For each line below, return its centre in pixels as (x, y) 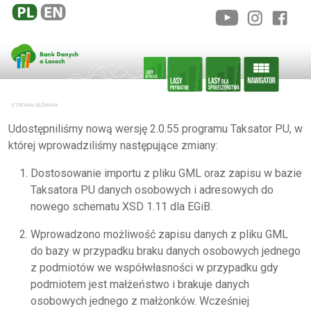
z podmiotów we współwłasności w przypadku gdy (154, 268)
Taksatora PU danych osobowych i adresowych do (152, 190)
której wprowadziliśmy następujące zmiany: (113, 145)
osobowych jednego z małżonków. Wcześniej (140, 301)
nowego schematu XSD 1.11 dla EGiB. (121, 207)
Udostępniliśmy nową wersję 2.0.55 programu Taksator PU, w (155, 129)
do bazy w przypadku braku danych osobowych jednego (166, 251)
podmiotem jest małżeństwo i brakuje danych (140, 284)
